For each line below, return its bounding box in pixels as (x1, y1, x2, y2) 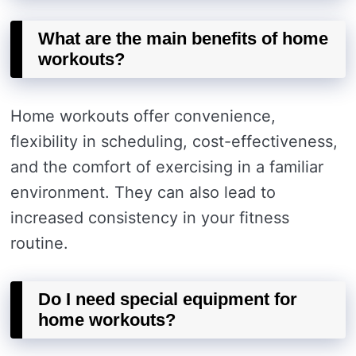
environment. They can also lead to (10, 183, 276, 202)
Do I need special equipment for (38, 289, 297, 309)
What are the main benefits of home (38, 29, 328, 48)
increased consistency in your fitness (10, 208, 289, 227)
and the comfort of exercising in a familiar (10, 157, 323, 176)
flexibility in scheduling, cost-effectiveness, (10, 132, 338, 151)
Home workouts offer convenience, (10, 106, 276, 126)
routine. (10, 234, 68, 253)
